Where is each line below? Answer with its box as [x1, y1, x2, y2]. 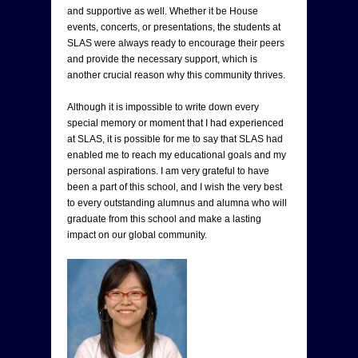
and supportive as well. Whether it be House [67, 5, 258, 17]
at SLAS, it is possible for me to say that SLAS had [67, 133, 283, 145]
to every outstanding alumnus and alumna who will [67, 197, 287, 209]
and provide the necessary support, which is [67, 53, 257, 65]
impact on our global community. [67, 229, 207, 241]
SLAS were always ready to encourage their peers [67, 37, 284, 49]
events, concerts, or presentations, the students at [67, 21, 280, 33]
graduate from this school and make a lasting [67, 213, 261, 225]
